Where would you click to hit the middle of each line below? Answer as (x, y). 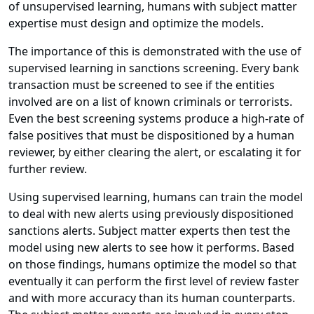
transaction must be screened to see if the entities (142, 85)
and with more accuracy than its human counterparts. (152, 298)
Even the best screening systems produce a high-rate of (156, 119)
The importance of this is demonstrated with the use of (155, 52)
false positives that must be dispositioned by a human (151, 136)
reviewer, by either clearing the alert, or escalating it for (155, 152)
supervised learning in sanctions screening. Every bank (154, 68)
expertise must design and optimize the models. (136, 23)
